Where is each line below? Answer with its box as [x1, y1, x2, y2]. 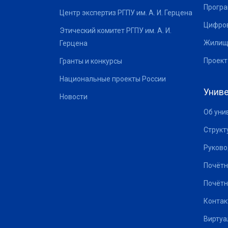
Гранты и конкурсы [60, 56, 122, 65]
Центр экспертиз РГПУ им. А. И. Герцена [60, 8, 192, 17]
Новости [60, 92, 88, 101]
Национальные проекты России [60, 74, 166, 83]
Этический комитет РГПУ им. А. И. [60, 26, 172, 35]
